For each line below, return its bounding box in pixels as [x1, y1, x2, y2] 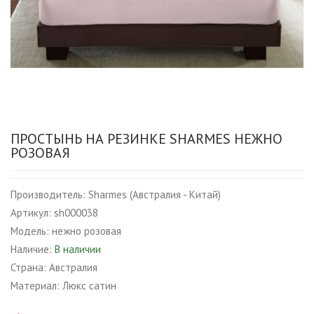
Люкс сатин [62, 279, 116, 292]
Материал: [11, 279, 60, 292]
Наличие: [11, 243, 52, 256]
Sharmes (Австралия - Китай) [88, 188, 221, 201]
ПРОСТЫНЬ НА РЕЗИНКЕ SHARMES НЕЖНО [11, 130, 282, 148]
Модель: [11, 224, 49, 238]
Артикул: [11, 206, 51, 219]
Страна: [11, 261, 46, 274]
